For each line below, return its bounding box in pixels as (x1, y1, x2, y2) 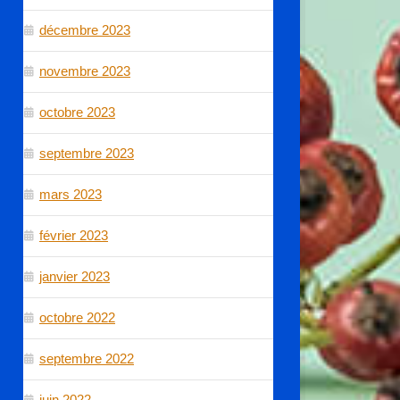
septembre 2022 (39, 350, 134, 366)
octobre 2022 (39, 309, 115, 325)
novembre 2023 (39, 62, 130, 79)
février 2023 (39, 227, 108, 243)
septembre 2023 (39, 145, 134, 161)
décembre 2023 (39, 21, 130, 37)
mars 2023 (39, 186, 102, 202)
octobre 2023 (39, 104, 115, 120)
